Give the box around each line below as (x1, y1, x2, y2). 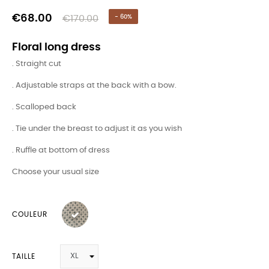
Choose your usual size (12, 168, 99, 176)
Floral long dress (12, 42, 101, 53)
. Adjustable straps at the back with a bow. (12, 82, 177, 89)
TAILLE (12, 253, 35, 260)
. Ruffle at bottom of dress (12, 147, 110, 154)
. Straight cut (12, 60, 61, 68)
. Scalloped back (12, 103, 76, 111)
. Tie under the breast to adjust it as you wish (12, 125, 182, 133)
